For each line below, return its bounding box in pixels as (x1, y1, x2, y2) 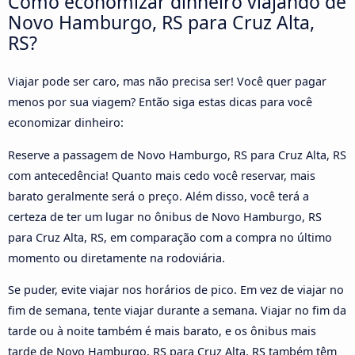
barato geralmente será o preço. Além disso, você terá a (8, 188, 309, 204)
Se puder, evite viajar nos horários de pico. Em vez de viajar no (8, 282, 344, 298)
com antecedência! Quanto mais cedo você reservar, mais (8, 167, 315, 183)
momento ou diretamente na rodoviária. (8, 250, 225, 265)
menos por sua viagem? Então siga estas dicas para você (8, 94, 312, 110)
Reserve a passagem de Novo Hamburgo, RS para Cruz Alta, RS (8, 147, 346, 162)
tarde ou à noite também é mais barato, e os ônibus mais (8, 323, 316, 339)
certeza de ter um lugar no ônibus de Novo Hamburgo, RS (8, 208, 322, 224)
